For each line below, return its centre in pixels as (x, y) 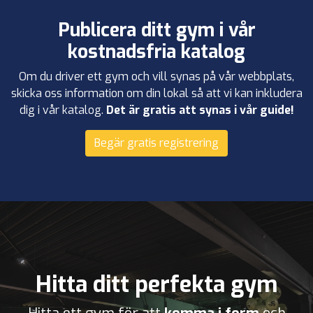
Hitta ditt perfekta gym (156, 284)
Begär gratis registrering (156, 143)
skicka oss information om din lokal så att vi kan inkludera (156, 93)
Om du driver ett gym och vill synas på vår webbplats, (156, 76)
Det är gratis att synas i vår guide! (200, 110)
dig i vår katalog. (63, 110)
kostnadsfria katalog (156, 52)
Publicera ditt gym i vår (156, 30)
